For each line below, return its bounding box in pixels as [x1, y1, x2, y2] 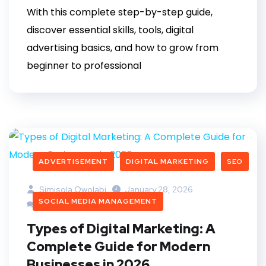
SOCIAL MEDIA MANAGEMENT [39, 197, 157, 207]
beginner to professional [27, 59, 141, 73]
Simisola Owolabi [37, 184, 106, 195]
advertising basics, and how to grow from [27, 41, 218, 55]
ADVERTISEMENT [39, 157, 108, 167]
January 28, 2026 [125, 184, 193, 195]
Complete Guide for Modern [27, 238, 210, 256]
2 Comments [37, 199, 90, 211]
